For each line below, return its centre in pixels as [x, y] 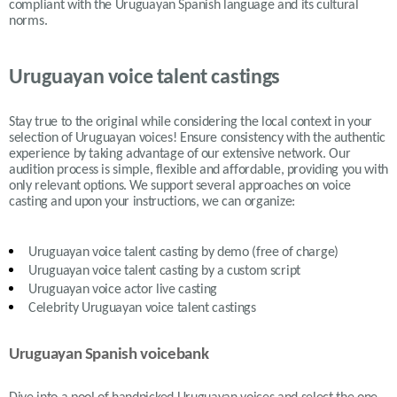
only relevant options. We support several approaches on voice [180, 187]
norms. [28, 22]
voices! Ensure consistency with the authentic [261, 139]
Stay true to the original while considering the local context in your [191, 123]
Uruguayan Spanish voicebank [109, 355]
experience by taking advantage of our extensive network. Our [180, 155]
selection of [42, 139]
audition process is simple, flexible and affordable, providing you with [198, 171]
